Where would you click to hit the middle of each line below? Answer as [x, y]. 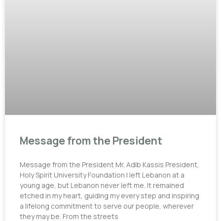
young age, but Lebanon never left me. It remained [102, 185]
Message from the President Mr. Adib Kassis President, [110, 165]
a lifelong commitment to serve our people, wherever [107, 206]
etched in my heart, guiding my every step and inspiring [110, 196]
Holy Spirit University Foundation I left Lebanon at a [102, 175]
